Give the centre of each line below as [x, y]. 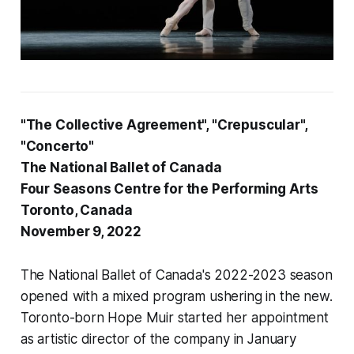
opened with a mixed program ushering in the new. [176, 297]
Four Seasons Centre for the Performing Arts [169, 189]
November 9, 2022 [82, 232]
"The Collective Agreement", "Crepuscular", [164, 125]
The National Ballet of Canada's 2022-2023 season [176, 275]
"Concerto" [57, 147]
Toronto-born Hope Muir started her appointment [174, 318]
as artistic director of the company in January [158, 339]
